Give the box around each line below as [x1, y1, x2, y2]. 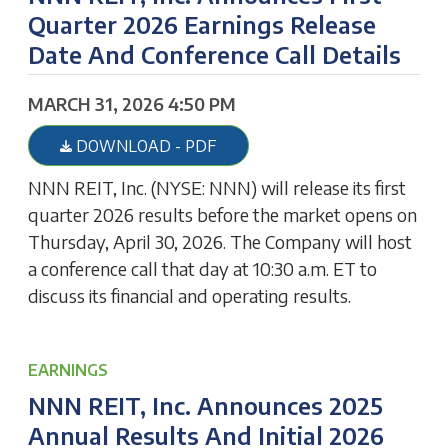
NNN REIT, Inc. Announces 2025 [28, 390, 384, 420]
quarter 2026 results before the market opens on [28, 202, 418, 226]
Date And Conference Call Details [28, 40, 402, 69]
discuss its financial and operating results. [28, 283, 352, 307]
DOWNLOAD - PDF [72, 136, 217, 156]
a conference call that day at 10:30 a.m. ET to [28, 256, 378, 280]
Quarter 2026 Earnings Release [28, 10, 377, 39]
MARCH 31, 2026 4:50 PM [28, 92, 237, 115]
